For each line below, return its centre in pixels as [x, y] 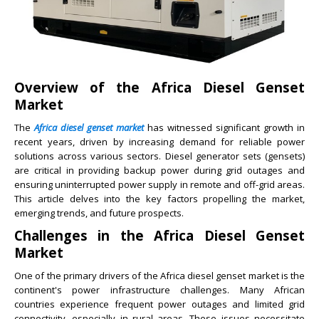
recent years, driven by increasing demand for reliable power [159, 142]
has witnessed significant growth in [224, 128]
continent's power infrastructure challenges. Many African [159, 290]
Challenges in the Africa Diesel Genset [159, 236]
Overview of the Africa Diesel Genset [159, 88]
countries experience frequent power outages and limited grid [159, 304]
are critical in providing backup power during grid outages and [159, 171]
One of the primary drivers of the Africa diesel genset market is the [159, 276]
